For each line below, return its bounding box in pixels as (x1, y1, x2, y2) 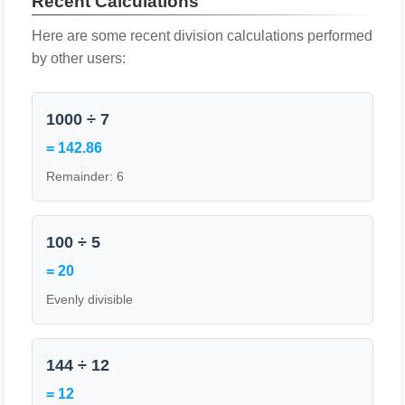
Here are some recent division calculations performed (32, 28, 372, 43)
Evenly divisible (46, 292, 133, 306)
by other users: (32, 51, 126, 66)
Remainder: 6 (46, 169, 124, 184)
